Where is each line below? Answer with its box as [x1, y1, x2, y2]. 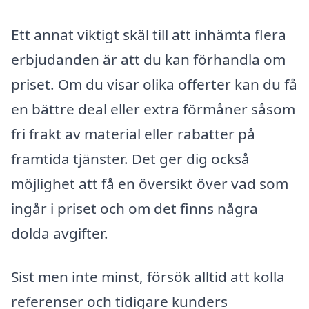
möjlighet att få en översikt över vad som [11, 173, 288, 193]
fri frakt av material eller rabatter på [11, 123, 255, 143]
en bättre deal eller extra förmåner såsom [11, 99, 295, 119]
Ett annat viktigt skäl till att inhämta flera [11, 24, 286, 44]
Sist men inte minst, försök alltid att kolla [11, 267, 285, 287]
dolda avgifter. [11, 223, 108, 243]
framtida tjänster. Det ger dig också [11, 148, 250, 168]
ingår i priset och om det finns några [11, 198, 258, 218]
